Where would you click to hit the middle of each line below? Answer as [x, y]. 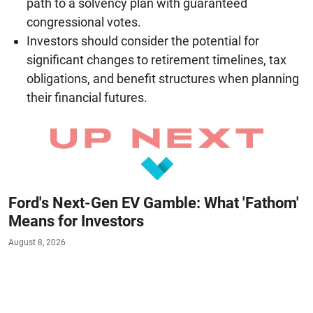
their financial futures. [87, 97]
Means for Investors [76, 221]
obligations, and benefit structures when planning [163, 78]
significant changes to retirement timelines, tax [156, 59]
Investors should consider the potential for [143, 41]
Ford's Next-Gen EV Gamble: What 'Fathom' [154, 203]
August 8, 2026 [37, 242]
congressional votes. [84, 22]
